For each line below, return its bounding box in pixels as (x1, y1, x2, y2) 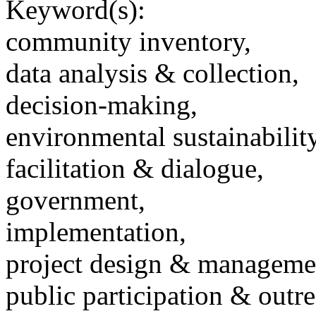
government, (6, 185, 145, 216)
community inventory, (6, 26, 251, 57)
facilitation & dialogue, (6, 153, 264, 184)
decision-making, (6, 90, 197, 121)
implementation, (6, 217, 186, 248)
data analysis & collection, (6, 58, 299, 89)
